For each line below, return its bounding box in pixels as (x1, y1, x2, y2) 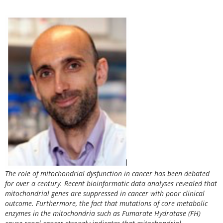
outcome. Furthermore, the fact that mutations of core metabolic (5, 198, 208, 208)
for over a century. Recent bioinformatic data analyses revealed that (5, 178, 217, 188)
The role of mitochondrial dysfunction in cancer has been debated (5, 168, 210, 178)
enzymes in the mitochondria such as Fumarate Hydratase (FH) (5, 208, 201, 218)
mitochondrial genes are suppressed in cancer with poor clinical (5, 188, 205, 198)
